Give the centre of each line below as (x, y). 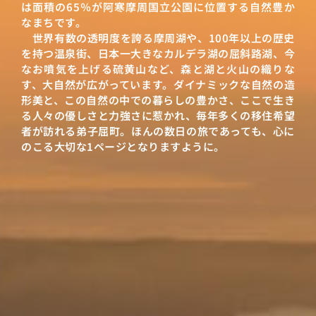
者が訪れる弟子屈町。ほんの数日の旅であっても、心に (158, 131)
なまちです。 (54, 23)
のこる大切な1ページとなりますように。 (123, 147)
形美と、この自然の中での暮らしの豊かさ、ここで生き (158, 100)
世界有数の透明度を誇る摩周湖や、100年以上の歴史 (158, 38)
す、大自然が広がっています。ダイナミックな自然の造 (158, 85)
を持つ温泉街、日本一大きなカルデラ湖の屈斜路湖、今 (158, 54)
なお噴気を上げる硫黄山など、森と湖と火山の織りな (158, 69)
